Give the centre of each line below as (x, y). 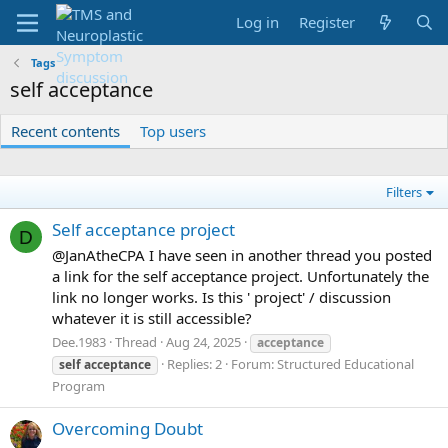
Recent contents (65, 131)
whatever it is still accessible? (152, 318)
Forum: (254, 363)
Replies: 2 (194, 363)
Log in (258, 22)
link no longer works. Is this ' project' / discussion (221, 297)
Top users (173, 131)
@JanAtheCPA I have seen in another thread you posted (242, 255)
